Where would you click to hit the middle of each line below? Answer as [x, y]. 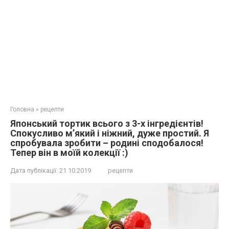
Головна [22, 109]
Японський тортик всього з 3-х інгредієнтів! [107, 123]
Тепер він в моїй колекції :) [69, 153]
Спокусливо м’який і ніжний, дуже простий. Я [110, 133]
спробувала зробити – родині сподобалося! [107, 143]
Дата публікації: [34, 170]
